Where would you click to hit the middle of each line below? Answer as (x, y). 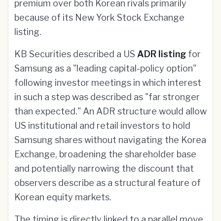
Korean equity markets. (63, 197)
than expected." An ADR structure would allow (110, 111)
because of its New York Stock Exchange (99, 18)
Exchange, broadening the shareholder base (105, 154)
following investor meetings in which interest (108, 83)
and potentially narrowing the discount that (104, 168)
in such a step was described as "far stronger (107, 97)
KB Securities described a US (76, 54)
